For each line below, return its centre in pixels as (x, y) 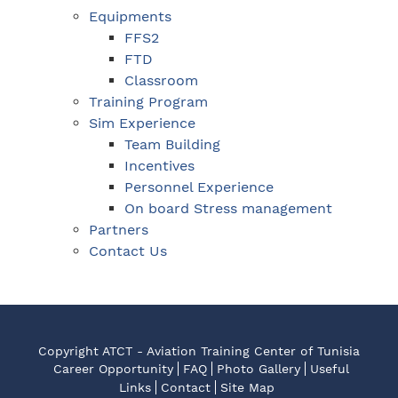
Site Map (247, 388)
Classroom (161, 81)
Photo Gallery (259, 369)
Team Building (172, 145)
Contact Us (128, 251)
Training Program (148, 102)
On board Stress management (228, 209)
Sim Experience (142, 123)
